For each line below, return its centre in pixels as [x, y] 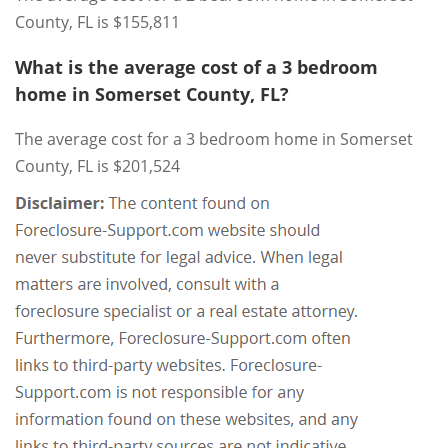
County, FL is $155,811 [97, 22]
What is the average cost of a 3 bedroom [196, 67]
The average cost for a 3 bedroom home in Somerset [214, 139]
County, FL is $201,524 [97, 166]
